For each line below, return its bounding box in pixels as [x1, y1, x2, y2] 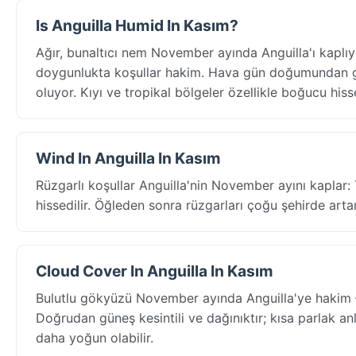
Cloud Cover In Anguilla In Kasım [36, 261, 273, 281]
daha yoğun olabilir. [36, 329, 153, 346]
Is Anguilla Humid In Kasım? [36, 15, 238, 35]
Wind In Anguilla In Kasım [36, 148, 221, 168]
